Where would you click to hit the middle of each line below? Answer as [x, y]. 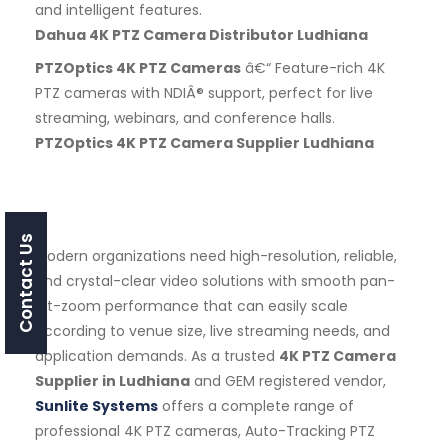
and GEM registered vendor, [288, 380]
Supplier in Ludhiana [112, 380]
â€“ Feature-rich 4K [313, 67]
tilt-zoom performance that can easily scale [191, 305]
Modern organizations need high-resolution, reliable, [216, 255]
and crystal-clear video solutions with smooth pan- [215, 280]
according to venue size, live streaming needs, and [212, 330]
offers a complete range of [256, 405]
